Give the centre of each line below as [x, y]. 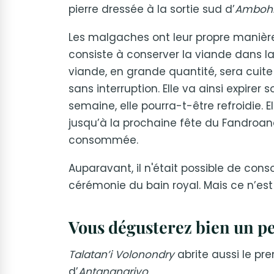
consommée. [103, 140]
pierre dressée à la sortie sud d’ [152, 9]
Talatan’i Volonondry [121, 254]
